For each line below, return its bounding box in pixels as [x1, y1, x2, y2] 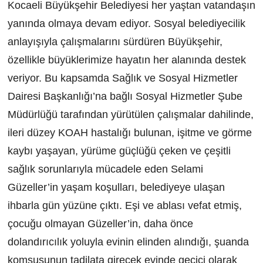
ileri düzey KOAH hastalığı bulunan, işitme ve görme [7, 127, 252, 139]
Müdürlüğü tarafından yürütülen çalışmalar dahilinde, [7, 109, 254, 121]
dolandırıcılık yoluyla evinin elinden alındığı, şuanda [7, 236, 249, 248]
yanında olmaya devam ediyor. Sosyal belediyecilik [7, 18, 245, 30]
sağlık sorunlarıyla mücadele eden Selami [7, 163, 203, 176]
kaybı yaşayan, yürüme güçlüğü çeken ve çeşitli [7, 145, 231, 157]
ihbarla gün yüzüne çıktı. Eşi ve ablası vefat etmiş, [7, 200, 242, 212]
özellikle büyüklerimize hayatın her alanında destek [7, 54, 246, 66]
